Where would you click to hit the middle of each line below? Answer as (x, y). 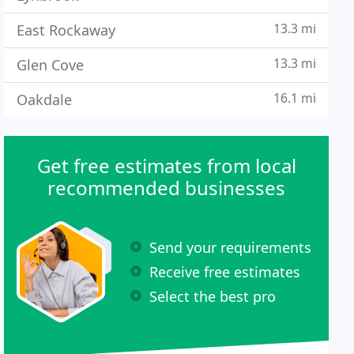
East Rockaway (66, 30)
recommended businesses (167, 188)
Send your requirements (231, 247)
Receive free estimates (225, 271)
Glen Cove (51, 65)
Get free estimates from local (166, 166)
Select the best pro (213, 296)
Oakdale (45, 100)
